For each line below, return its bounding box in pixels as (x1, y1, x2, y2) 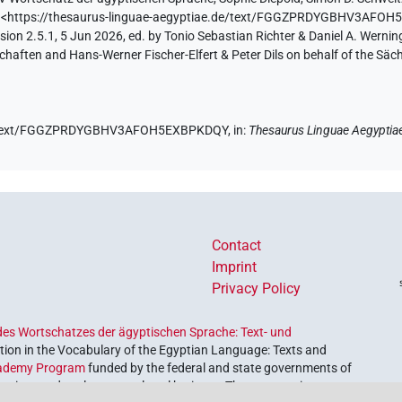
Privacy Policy (212, 280, 301, 298)
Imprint (212, 258, 257, 276)
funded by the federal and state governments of (85, 361, 353, 376)
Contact (212, 237, 261, 255)
